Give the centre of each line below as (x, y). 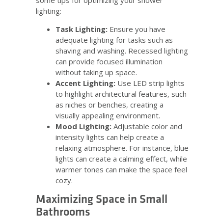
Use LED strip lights (150, 83)
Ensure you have (137, 29)
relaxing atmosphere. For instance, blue (122, 148)
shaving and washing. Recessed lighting (122, 51)
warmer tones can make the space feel (121, 170)
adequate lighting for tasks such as (114, 40)
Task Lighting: (82, 29)
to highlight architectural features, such (121, 94)
